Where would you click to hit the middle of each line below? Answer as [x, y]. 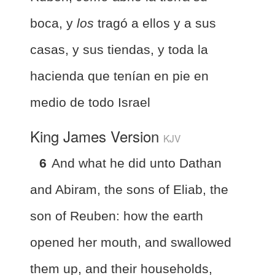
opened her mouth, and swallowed [131, 242]
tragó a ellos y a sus [155, 23]
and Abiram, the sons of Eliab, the [129, 189]
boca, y [53, 23]
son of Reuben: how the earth [117, 215]
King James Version [97, 136]
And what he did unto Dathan [137, 163]
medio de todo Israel [90, 102]
